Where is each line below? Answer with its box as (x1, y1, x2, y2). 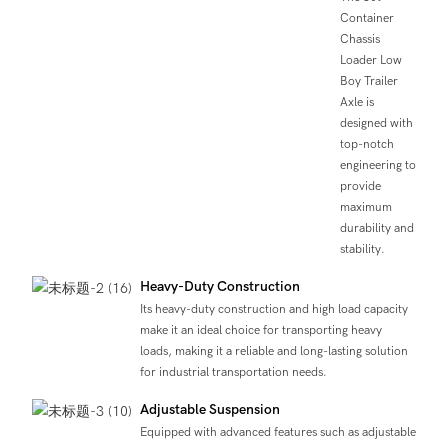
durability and (339, 221, 414, 236)
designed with (339, 116, 413, 131)
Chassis (339, 32, 380, 47)
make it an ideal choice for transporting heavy (139, 322, 382, 337)
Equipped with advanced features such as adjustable (139, 424, 416, 439)
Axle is (339, 95, 374, 110)
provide (339, 179, 381, 194)
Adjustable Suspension (139, 400, 280, 418)
